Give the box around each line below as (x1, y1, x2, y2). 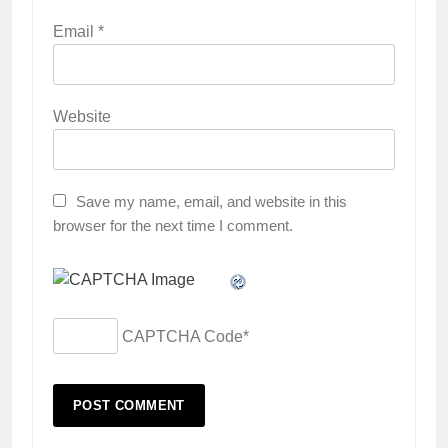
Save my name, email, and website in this (76, 192, 347, 210)
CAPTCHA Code (122, 327, 243, 345)
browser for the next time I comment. (53, 216, 293, 234)
